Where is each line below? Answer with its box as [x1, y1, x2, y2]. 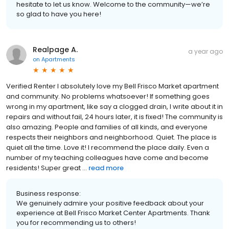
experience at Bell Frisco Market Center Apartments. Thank [16, 208, 210, 218]
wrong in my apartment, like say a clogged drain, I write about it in [6, 102, 223, 112]
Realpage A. [33, 44, 78, 55]
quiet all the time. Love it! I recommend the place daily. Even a [6, 143, 209, 153]
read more [88, 163, 124, 173]
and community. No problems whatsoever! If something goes [6, 91, 210, 102]
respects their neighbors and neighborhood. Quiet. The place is [6, 132, 217, 143]
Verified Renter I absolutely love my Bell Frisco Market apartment [6, 81, 219, 91]
